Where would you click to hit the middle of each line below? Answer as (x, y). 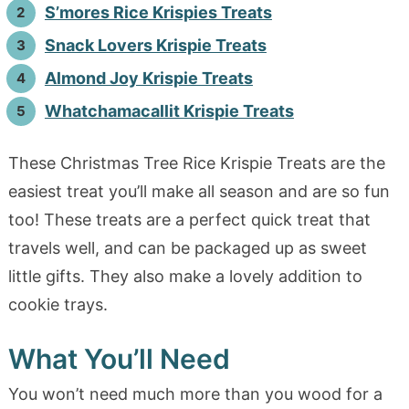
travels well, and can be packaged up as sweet (187, 247)
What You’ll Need (119, 358)
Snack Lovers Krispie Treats (155, 45)
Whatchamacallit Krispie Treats (169, 110)
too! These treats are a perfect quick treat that (189, 219)
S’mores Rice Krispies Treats (158, 12)
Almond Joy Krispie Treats (148, 78)
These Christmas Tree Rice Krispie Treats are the (196, 163)
